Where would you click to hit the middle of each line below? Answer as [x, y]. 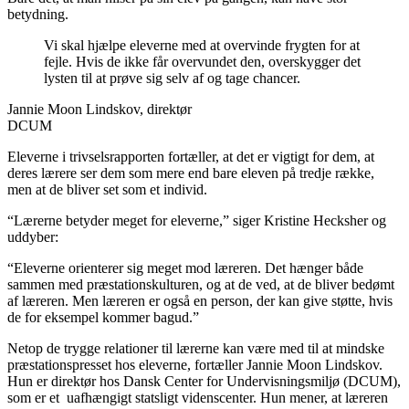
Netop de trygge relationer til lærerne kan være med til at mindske [196, 348]
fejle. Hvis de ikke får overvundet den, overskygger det [202, 61]
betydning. [40, 14]
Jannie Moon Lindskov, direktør [100, 109]
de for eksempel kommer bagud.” [105, 317]
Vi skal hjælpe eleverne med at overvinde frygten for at [202, 45]
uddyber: [33, 236]
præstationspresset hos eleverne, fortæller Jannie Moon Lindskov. [195, 364]
